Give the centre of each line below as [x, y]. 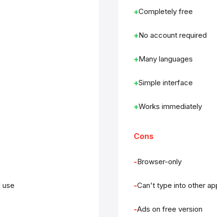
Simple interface [166, 83]
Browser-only [159, 162]
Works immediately [170, 106]
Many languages [166, 59]
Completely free [166, 11]
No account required [173, 35]
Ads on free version [170, 209]
